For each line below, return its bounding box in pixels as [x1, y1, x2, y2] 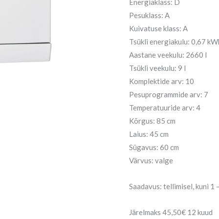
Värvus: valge [129, 155, 173, 165]
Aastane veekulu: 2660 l [129, 50, 207, 59]
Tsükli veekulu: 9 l [129, 63, 186, 72]
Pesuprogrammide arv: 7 [129, 89, 208, 99]
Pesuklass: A [129, 10, 170, 20]
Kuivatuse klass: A [129, 23, 188, 33]
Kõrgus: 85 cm [129, 116, 175, 125]
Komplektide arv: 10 [129, 76, 194, 86]
